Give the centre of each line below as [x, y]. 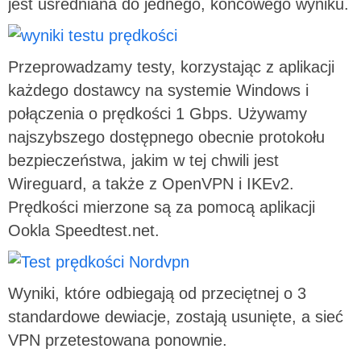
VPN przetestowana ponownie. [118, 340]
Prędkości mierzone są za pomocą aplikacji [162, 207]
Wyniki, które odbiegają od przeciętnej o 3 [157, 293]
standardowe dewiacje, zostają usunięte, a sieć [176, 316]
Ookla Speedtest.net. [84, 230]
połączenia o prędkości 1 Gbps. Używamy [158, 113]
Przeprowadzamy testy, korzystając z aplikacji [171, 66]
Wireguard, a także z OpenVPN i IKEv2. [151, 183]
